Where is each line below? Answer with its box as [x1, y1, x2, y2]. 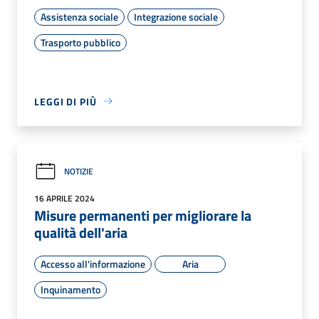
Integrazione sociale [134, 9, 218, 24]
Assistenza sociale [41, 9, 118, 24]
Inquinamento [41, 281, 100, 297]
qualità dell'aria [34, 221, 127, 244]
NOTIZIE [64, 164, 93, 179]
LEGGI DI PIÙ [34, 93, 97, 109]
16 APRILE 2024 [34, 191, 95, 205]
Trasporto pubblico [41, 34, 120, 50]
